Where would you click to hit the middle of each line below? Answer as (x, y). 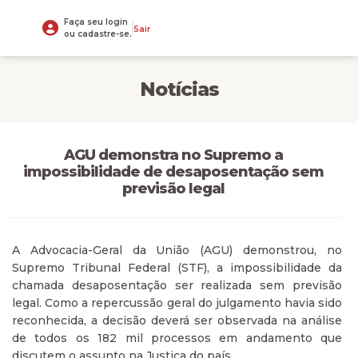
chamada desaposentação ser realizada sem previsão (177, 285)
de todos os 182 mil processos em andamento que (177, 338)
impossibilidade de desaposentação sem (173, 172)
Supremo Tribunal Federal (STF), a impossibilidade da (177, 268)
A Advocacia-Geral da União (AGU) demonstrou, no (177, 250)
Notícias (179, 89)
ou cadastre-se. (98, 34)
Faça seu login (96, 22)
